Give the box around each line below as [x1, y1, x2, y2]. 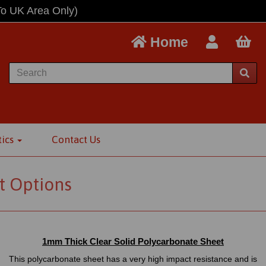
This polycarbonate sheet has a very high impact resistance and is [9, 254, 257, 264]
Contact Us [51, 134, 100, 145]
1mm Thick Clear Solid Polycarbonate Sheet [42, 236, 224, 246]
